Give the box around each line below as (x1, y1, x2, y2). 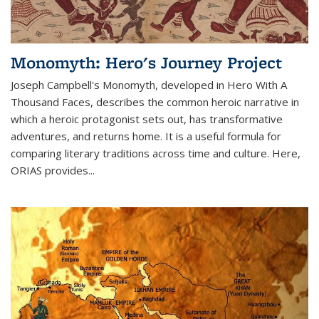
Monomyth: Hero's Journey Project (11, 51, 282, 73)
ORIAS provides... (11, 162, 95, 177)
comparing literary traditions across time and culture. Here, (11, 145, 300, 160)
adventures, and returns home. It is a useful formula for (11, 128, 281, 143)
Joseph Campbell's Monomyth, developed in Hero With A (11, 77, 287, 92)
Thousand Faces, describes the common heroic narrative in (11, 94, 299, 109)
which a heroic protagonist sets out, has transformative (11, 111, 283, 126)
